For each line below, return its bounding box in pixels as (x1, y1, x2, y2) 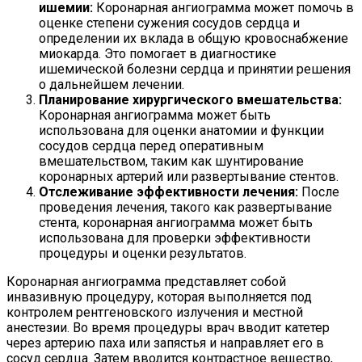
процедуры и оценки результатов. (39, 246, 246, 262)
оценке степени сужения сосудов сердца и (39, 15, 300, 32)
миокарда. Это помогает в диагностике (39, 46, 276, 62)
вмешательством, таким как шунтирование (39, 154, 304, 170)
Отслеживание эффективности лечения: (39, 184, 298, 200)
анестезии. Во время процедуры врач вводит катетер (6, 320, 330, 336)
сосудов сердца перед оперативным (39, 138, 263, 154)
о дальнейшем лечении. (39, 77, 184, 93)
